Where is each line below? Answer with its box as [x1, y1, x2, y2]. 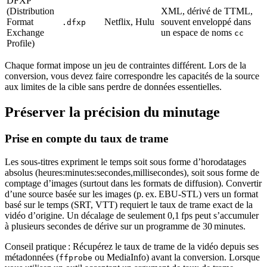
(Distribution [7, 6, 54, 17]
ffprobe [59, 253, 92, 262]
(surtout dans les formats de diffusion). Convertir [77, 178, 262, 188]
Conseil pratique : [5, 241, 70, 252]
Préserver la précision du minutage [5, 104, 220, 120]
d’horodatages [193, 156, 246, 167]
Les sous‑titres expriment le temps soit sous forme [5, 156, 193, 167]
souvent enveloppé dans [161, 17, 251, 27]
